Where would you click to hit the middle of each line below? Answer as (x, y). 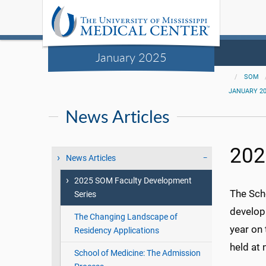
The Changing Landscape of (126, 217)
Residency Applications (116, 231)
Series (85, 194)
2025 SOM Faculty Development (133, 181)
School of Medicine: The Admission (137, 253)
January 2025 (131, 57)
